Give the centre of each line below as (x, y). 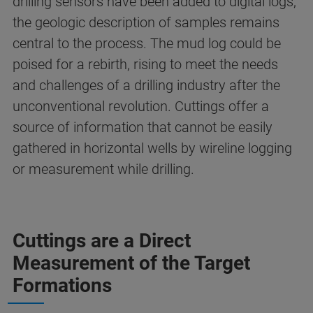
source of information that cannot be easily (143, 127)
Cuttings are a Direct (102, 241)
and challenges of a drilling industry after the (146, 85)
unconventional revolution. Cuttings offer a (141, 106)
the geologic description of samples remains (146, 22)
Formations (62, 285)
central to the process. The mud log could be (147, 43)
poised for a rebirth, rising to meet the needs (145, 64)
